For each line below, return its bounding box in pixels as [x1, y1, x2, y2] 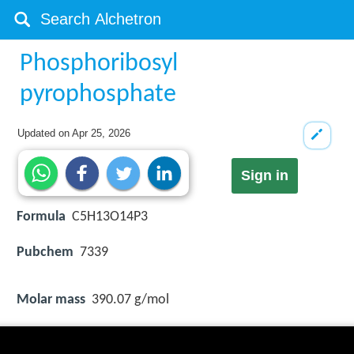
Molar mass [17, 292, 85, 307]
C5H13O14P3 [72, 209, 148, 225]
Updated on [17, 127, 73, 139]
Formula [17, 209, 66, 225]
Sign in [240, 168, 288, 184]
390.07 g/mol [92, 292, 169, 307]
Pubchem [17, 244, 73, 260]
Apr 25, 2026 [72, 127, 131, 139]
